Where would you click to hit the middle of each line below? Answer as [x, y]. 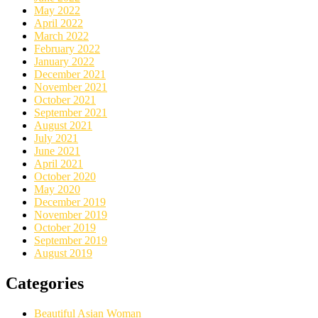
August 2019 [63, 253]
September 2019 [71, 241]
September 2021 [71, 113]
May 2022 [57, 11]
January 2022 [64, 62]
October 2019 [65, 228]
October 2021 [65, 100]
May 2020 [57, 190]
